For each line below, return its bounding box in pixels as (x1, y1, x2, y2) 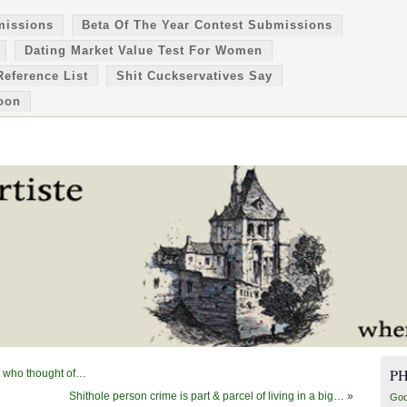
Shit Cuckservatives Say (116, 69, 273, 83)
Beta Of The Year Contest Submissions (82, 18, 333, 32)
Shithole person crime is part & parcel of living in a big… (69, 390, 344, 403)
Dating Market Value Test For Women (25, 44, 263, 57)
